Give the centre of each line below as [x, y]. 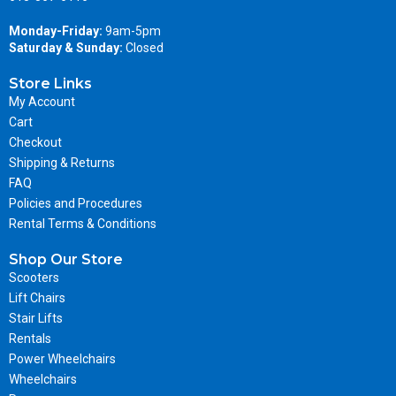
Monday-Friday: [56, 30]
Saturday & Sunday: [66, 47]
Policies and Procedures [76, 203]
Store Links [50, 83]
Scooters [34, 277]
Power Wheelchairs [62, 358]
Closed [143, 47]
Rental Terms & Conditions [83, 223]
